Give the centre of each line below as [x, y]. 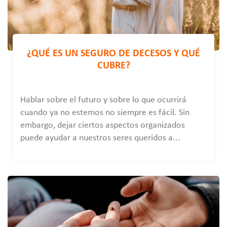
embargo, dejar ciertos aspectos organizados [103, 125]
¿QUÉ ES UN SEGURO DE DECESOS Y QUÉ [113, 54]
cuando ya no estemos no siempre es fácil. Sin [105, 113]
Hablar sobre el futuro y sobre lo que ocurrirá [103, 100]
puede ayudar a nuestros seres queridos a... [100, 138]
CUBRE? [113, 66]
